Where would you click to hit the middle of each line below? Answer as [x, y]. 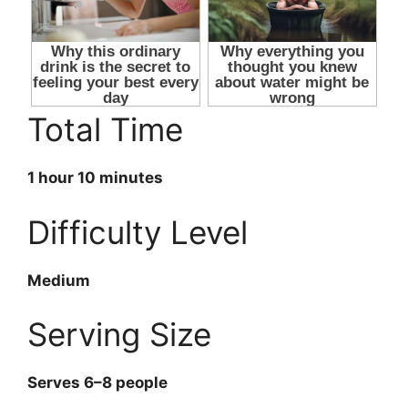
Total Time [105, 130]
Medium [59, 280]
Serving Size [119, 335]
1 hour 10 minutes [95, 178]
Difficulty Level [138, 232]
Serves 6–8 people [97, 383]
